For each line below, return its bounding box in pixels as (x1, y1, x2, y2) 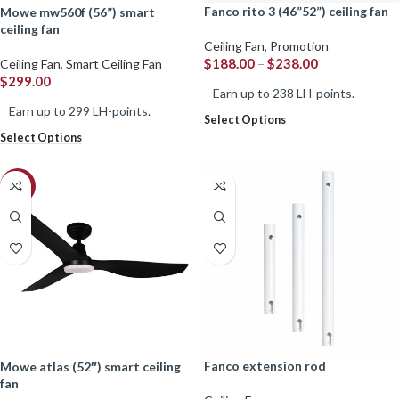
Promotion (270, 37, 329, 53)
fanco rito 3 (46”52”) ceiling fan (211, 3, 388, 19)
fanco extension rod (211, 357, 326, 373)
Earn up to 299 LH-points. (9, 102, 151, 118)
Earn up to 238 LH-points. (213, 85, 354, 101)
